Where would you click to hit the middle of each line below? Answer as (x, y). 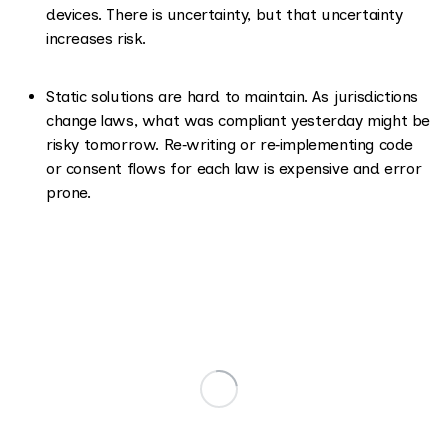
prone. (68, 192)
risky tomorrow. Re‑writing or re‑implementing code (229, 144)
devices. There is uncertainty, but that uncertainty (224, 14)
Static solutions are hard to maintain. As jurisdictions (232, 96)
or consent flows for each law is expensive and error (234, 168)
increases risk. (96, 38)
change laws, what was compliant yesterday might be (238, 120)
